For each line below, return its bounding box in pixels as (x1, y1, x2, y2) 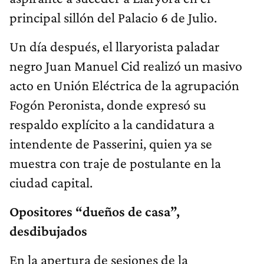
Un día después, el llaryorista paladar (9, 38, 220, 55)
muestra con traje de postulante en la (9, 155, 221, 171)
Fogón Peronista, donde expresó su (9, 97, 206, 113)
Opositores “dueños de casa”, (9, 203, 180, 220)
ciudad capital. (9, 174, 93, 191)
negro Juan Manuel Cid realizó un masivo (9, 58, 242, 74)
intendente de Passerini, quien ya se (9, 136, 212, 152)
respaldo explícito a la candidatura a (9, 116, 214, 133)
